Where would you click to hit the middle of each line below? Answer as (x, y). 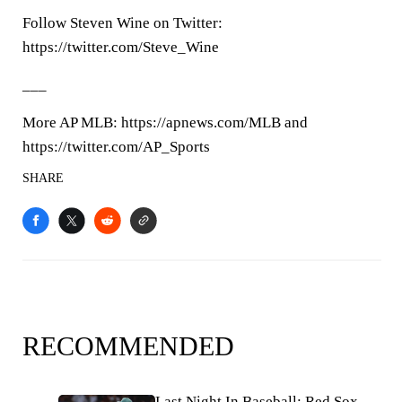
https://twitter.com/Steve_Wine (121, 47)
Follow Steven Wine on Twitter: (122, 23)
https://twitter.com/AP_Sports (116, 147)
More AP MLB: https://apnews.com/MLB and (165, 122)
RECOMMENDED (128, 346)
